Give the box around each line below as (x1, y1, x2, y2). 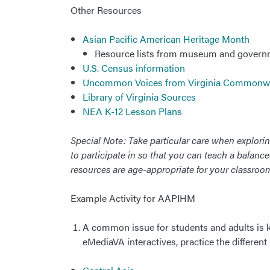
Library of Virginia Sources (83, 90, 196, 104)
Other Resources (71, 3, 142, 17)
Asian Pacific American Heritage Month (83, 32, 252, 46)
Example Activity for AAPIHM (71, 191, 195, 206)
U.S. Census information (83, 61, 185, 75)
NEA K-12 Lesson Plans (83, 104, 182, 119)
